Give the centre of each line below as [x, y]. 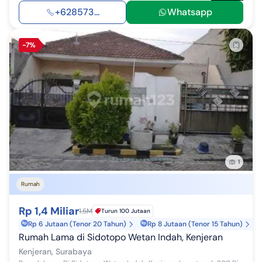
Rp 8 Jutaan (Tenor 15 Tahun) [195, 224]
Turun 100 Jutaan [126, 211]
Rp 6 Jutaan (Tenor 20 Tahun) [77, 224]
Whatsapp [189, 12]
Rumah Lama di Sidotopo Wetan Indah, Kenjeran [121, 237]
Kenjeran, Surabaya [55, 251]
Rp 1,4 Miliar [49, 211]
